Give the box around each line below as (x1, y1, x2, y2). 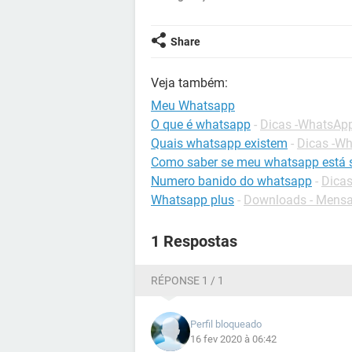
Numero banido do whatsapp (151, 174, 312, 189)
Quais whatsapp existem (151, 136, 288, 151)
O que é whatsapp (151, 117, 251, 132)
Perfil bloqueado (190, 318, 262, 330)
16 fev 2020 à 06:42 (190, 333, 277, 345)
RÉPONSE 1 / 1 (151, 274, 224, 287)
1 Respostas (151, 232, 237, 251)
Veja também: (151, 75, 228, 90)
